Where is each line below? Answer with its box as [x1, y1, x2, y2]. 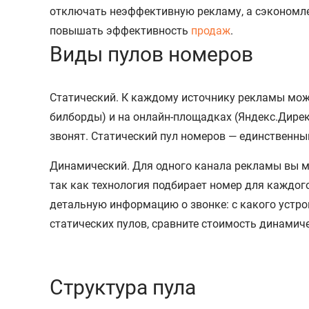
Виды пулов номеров [50, 41, 253, 66]
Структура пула [50, 275, 196, 299]
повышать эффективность [50, 23, 191, 37]
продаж [191, 23, 230, 37]
